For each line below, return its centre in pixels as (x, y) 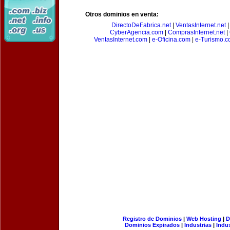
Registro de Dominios (152, 219)
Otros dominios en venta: (122, 14)
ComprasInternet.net (196, 32)
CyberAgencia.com (136, 32)
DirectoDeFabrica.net (141, 25)
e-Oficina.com (171, 40)
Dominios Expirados (152, 225)
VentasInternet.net (200, 25)
